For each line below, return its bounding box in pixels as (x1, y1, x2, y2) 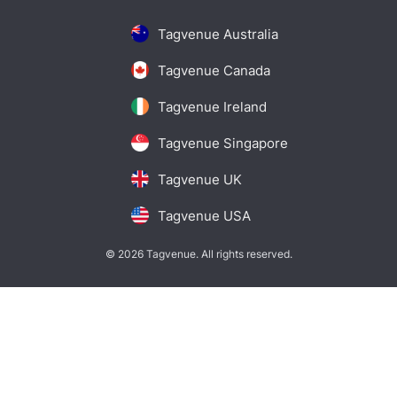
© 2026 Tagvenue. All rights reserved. (105, 246, 292, 261)
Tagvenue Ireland (157, 97, 267, 115)
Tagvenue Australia (157, 25, 278, 43)
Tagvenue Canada (157, 61, 270, 79)
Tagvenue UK (157, 170, 242, 188)
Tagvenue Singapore (157, 134, 288, 152)
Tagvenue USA (157, 206, 251, 224)
